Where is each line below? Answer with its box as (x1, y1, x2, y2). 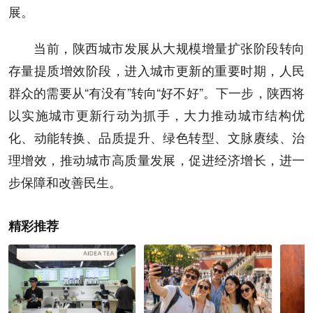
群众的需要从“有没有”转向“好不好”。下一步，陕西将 (8, 83, 305, 102)
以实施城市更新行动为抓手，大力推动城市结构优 (8, 105, 305, 124)
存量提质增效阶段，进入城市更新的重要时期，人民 (8, 61, 305, 80)
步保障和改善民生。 (8, 173, 122, 191)
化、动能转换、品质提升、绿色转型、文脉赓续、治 (8, 128, 305, 147)
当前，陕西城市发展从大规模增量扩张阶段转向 (34, 38, 305, 57)
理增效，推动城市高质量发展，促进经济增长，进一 (8, 150, 305, 169)
